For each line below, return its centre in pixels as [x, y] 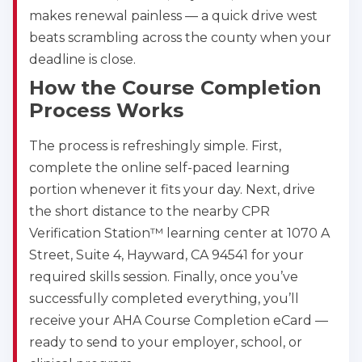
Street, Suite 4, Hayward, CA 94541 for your [166, 255]
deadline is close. [82, 60]
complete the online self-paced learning [160, 168]
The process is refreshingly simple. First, [155, 146]
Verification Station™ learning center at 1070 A [179, 234]
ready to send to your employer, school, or [166, 343]
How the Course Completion [175, 88]
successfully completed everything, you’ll [164, 299]
